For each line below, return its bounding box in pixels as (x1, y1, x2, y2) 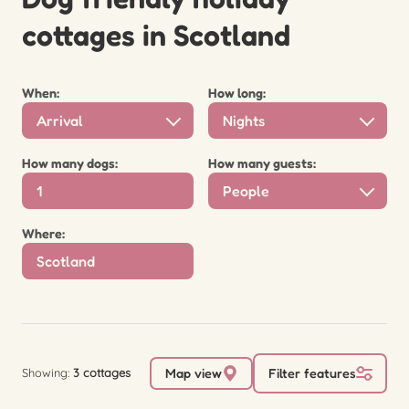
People (223, 181, 269, 200)
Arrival (37, 110, 83, 130)
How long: (208, 84, 266, 100)
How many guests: (208, 154, 316, 171)
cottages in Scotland (22, 16, 290, 53)
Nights (223, 110, 265, 130)
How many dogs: (22, 154, 118, 171)
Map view (164, 365, 222, 382)
